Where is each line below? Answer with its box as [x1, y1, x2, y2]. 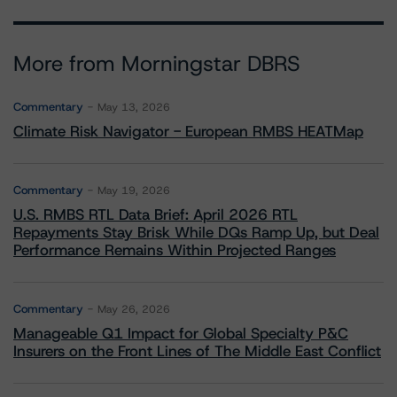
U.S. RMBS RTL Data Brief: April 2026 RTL [13, 205, 298, 224]
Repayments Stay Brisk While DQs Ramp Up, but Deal [13, 222, 379, 242]
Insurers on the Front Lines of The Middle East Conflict [13, 341, 381, 361]
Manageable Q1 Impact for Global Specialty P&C [13, 323, 348, 343]
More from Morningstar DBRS [13, 50, 300, 78]
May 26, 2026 [97, 302, 170, 316]
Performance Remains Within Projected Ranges [13, 240, 336, 260]
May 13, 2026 [97, 100, 170, 114]
